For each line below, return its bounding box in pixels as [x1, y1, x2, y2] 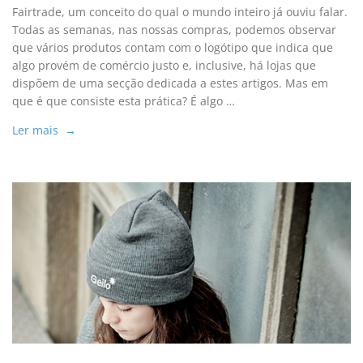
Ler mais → [12, 122, 77, 139]
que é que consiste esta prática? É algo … [12, 93, 236, 109]
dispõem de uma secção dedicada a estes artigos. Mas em [12, 75, 329, 92]
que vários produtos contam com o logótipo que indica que [12, 40, 334, 56]
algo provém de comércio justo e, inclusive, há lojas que [12, 58, 317, 74]
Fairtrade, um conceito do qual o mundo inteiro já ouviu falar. [12, 4, 348, 20]
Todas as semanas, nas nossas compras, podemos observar [12, 22, 337, 38]
